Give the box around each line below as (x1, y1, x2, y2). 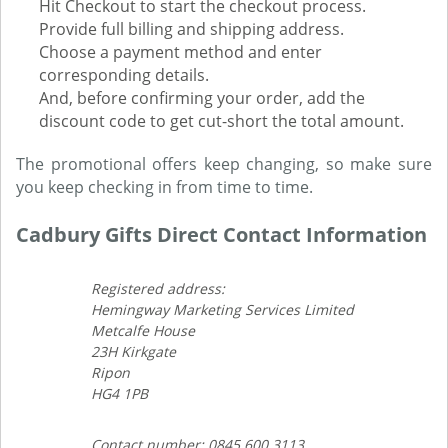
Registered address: (91, 278, 225, 298)
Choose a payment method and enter (39, 40, 322, 63)
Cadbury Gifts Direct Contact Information (16, 220, 427, 248)
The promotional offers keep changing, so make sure (16, 152, 432, 175)
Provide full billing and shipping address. (39, 17, 344, 40)
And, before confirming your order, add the (39, 86, 365, 109)
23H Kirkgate (91, 341, 176, 361)
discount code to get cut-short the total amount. (39, 109, 404, 132)
